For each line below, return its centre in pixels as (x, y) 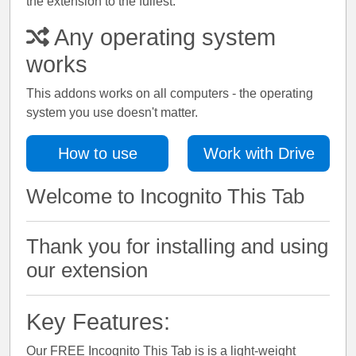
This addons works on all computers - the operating (170, 93)
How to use (97, 153)
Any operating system (163, 37)
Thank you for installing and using (177, 246)
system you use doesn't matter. (112, 112)
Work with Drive (259, 153)
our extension (87, 270)
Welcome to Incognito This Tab (165, 196)
